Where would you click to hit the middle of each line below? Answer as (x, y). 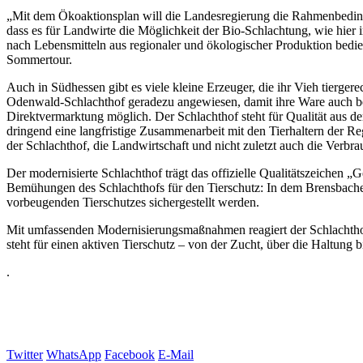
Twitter (25, 354)
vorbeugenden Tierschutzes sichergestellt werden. (133, 202)
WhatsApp (74, 354)
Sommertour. (39, 60)
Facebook (130, 354)
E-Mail (176, 354)
